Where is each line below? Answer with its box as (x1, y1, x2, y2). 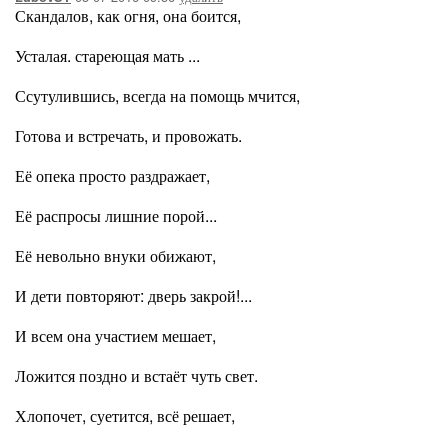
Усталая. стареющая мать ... (15, 44, 200, 67)
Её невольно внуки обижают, (15, 244, 216, 267)
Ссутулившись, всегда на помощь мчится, (15, 84, 300, 107)
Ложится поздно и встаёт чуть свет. (15, 364, 258, 387)
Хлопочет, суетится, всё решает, (15, 404, 235, 427)
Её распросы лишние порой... (15, 204, 217, 227)
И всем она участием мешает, (15, 324, 216, 347)
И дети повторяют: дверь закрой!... (15, 284, 252, 307)
